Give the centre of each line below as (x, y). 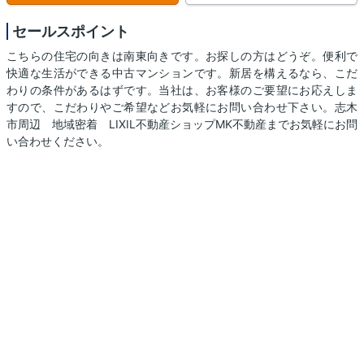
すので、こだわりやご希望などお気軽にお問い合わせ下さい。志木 (182, 107)
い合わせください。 (58, 141)
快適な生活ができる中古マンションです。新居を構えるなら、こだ (182, 73)
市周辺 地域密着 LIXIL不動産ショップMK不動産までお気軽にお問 (182, 124)
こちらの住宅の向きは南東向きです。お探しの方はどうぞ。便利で (182, 56)
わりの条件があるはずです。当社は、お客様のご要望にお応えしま (182, 90)
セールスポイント (71, 32)
